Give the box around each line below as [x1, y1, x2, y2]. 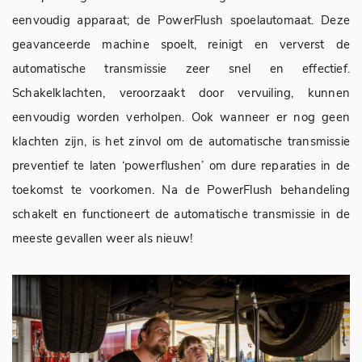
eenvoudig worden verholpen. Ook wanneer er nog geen [12, 109, 350, 125]
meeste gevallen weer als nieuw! [12, 230, 193, 246]
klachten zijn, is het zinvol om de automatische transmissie [12, 133, 350, 149]
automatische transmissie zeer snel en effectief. [12, 61, 350, 77]
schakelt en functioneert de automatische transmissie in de [12, 206, 350, 222]
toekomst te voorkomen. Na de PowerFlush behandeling [12, 182, 350, 198]
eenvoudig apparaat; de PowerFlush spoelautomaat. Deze [12, 12, 350, 28]
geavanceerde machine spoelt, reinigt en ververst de [12, 36, 350, 53]
